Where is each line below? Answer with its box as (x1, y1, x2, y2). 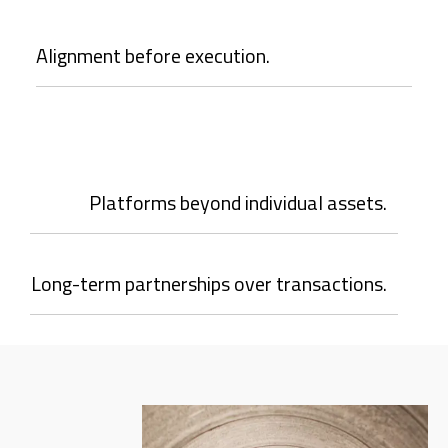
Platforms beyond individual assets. (89, 187, 387, 219)
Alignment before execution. (36, 40, 270, 72)
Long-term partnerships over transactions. (31, 268, 387, 300)
